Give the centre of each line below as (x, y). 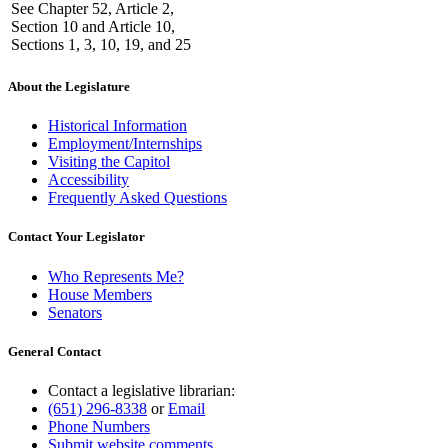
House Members (100, 294)
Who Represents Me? (116, 276)
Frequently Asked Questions (137, 198)
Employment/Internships (125, 144)
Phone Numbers (99, 426)
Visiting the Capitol (109, 162)
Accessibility (88, 180)
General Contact (54, 351)
